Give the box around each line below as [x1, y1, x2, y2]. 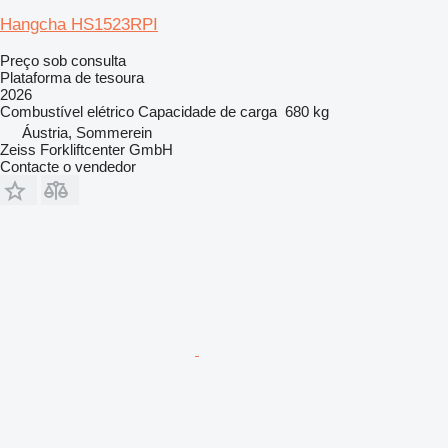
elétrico [87, 102, 134, 120]
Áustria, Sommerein [22, 123, 152, 141]
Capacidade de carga [138, 102, 277, 120]
